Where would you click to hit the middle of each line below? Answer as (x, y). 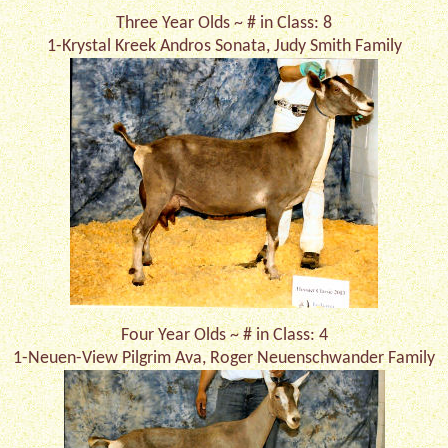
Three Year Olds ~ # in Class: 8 (224, 23)
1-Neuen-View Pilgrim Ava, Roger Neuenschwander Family (224, 358)
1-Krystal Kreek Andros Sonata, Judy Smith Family (224, 46)
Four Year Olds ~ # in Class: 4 (224, 335)
